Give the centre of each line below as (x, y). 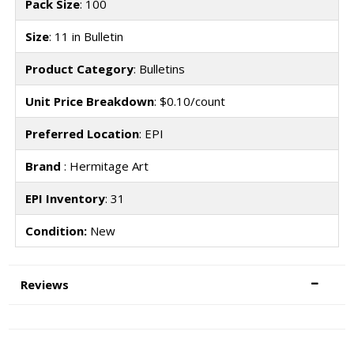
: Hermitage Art (106, 166)
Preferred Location (82, 133)
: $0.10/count (189, 101)
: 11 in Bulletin (86, 36)
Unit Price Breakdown (89, 101)
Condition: (56, 230)
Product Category (79, 68)
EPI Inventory (65, 198)
